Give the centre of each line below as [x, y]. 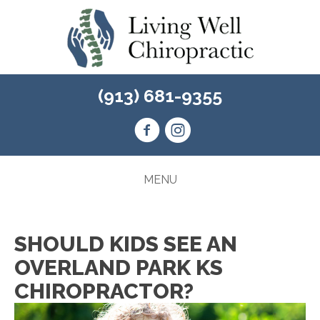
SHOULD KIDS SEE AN [126, 244]
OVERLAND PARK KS [119, 267]
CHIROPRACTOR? [104, 291]
